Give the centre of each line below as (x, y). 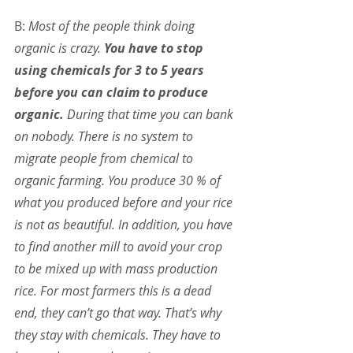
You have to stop (155, 48)
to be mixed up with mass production (117, 269)
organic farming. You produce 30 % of (119, 181)
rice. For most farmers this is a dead (114, 291)
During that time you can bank (150, 115)
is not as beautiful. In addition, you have (125, 225)
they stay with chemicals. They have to (119, 335)
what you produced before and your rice (125, 203)
